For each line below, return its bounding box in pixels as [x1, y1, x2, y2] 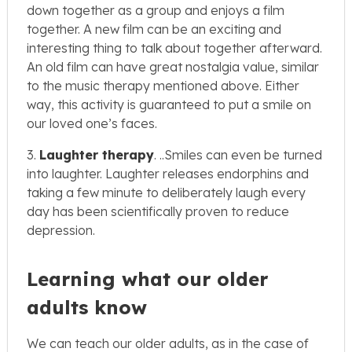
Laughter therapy [39, 147, 154, 163]
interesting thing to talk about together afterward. [27, 40, 322, 57]
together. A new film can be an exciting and [27, 21, 281, 38]
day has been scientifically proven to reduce [27, 203, 289, 220]
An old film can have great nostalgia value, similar [27, 59, 319, 75]
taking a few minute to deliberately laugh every [27, 185, 306, 201]
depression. [27, 222, 95, 239]
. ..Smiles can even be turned [154, 147, 322, 163]
